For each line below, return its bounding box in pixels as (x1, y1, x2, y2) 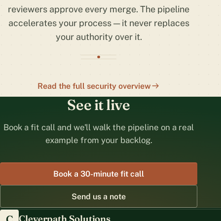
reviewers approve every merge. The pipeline (8, 4, 189, 14)
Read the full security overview (37, 81, 151, 91)
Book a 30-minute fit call (53, 169, 144, 179)
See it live (67, 96, 130, 114)
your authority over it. (55, 32, 142, 42)
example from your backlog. (45, 135, 152, 145)
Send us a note (72, 191, 126, 201)
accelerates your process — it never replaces (8, 18, 189, 28)
